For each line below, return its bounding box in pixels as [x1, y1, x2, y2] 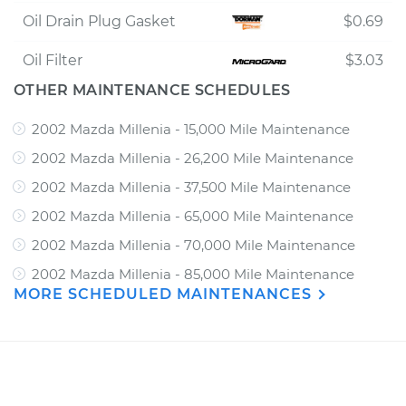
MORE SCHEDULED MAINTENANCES [14, 285, 316, 303]
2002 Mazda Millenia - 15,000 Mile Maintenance [32, 121, 350, 138]
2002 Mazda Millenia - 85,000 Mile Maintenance [32, 266, 354, 283]
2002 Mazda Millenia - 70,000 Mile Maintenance [32, 237, 355, 254]
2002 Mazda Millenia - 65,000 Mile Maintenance [32, 208, 353, 225]
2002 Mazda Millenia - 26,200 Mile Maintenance [32, 150, 353, 167]
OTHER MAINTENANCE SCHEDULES [14, 82, 291, 99]
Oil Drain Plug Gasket [23, 13, 176, 30]
